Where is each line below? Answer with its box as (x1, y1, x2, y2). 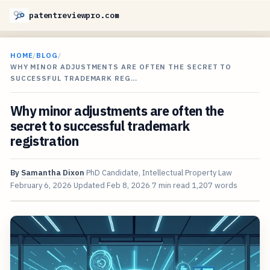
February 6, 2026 (10, 180, 72, 191)
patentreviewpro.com (29, 10, 119, 20)
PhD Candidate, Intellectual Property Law (86, 168, 232, 178)
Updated (73, 180, 107, 191)
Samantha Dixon (20, 168, 84, 178)
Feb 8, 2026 (106, 180, 150, 191)
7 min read (151, 180, 190, 191)
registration (10, 133, 79, 150)
